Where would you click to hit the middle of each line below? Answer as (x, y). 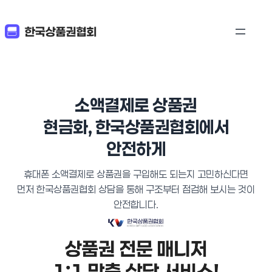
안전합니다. (136, 204)
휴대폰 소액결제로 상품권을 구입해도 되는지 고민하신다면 (136, 174)
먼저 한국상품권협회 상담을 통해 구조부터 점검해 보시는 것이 (136, 189)
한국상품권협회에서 (162, 127)
